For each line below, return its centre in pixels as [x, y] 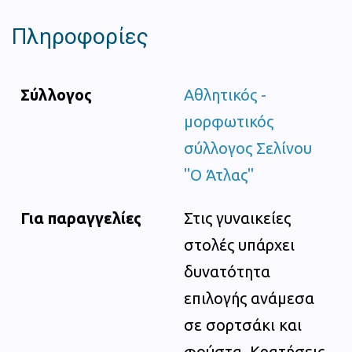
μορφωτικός [229, 121]
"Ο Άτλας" [219, 174]
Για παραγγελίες [81, 218]
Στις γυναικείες [237, 218]
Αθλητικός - [225, 94]
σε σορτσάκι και [243, 324]
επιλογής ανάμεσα [249, 298]
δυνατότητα [227, 271]
